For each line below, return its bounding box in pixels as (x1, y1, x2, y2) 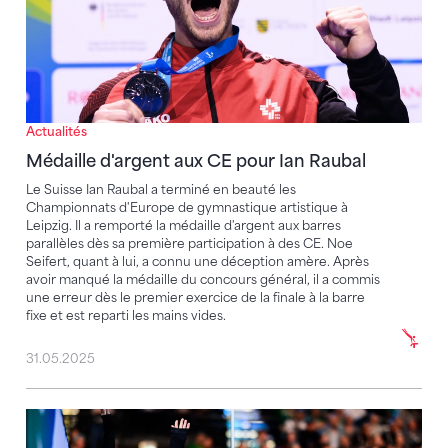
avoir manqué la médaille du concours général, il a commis (26, 272, 380, 288)
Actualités (26, 124, 87, 140)
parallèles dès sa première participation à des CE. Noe (26, 236, 353, 252)
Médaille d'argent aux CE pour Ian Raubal (26, 151, 366, 172)
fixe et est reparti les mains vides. (26, 308, 226, 324)
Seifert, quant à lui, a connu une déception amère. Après (26, 254, 369, 270)
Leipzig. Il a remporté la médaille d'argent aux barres (26, 218, 341, 234)
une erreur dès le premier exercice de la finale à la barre (26, 290, 365, 306)
